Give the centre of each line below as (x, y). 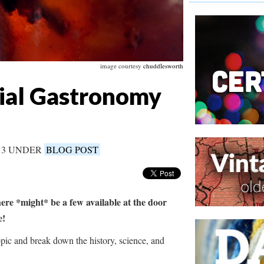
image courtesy (121, 66)
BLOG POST (72, 150)
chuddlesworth (163, 66)
